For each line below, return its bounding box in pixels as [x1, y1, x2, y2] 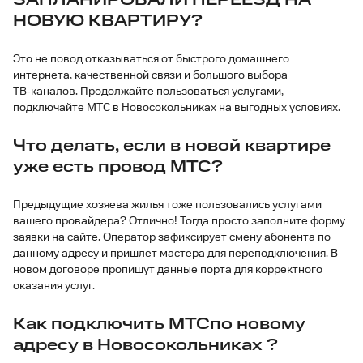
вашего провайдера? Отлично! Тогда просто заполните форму [13, 215, 345, 228]
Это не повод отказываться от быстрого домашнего [13, 53, 289, 66]
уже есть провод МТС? [13, 157, 223, 177]
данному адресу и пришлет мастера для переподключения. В [13, 247, 338, 260]
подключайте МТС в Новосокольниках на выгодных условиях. [13, 101, 340, 114]
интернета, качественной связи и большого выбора [13, 69, 288, 82]
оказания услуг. [13, 280, 95, 293]
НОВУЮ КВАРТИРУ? [13, 11, 203, 31]
